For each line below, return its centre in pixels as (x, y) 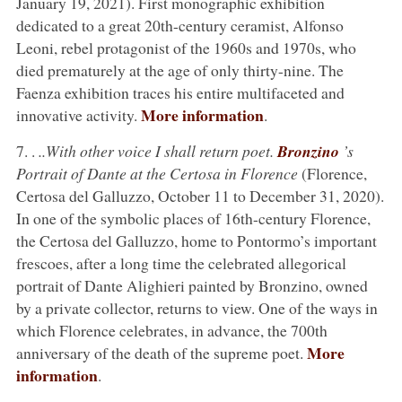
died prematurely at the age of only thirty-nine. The (179, 70)
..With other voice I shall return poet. (157, 150)
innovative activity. (78, 114)
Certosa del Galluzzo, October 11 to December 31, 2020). (200, 195)
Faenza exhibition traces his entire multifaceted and (180, 92)
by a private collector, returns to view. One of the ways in (197, 307)
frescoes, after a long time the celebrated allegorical (181, 262)
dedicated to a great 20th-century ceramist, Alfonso (179, 25)
